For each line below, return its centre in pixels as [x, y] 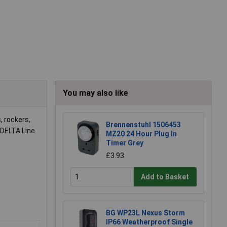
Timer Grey [125, 143]
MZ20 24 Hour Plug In [141, 134]
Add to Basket [165, 177]
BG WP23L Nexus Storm [145, 213]
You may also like [96, 93]
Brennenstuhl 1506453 [143, 125]
